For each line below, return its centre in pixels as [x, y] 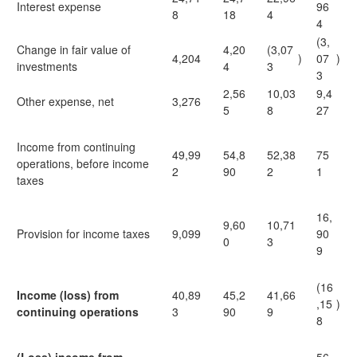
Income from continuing [76, 147]
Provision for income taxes [83, 233]
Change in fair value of [74, 49]
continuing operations [78, 312]
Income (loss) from [68, 295]
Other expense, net [65, 101]
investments [47, 66]
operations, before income [83, 163]
